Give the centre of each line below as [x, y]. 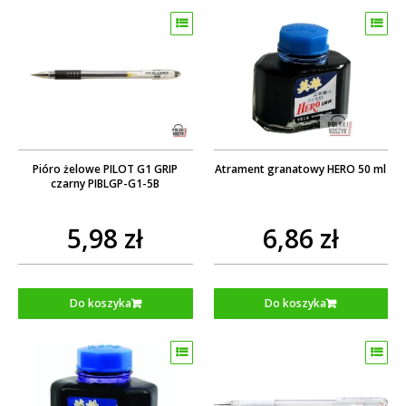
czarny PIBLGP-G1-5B [106, 183]
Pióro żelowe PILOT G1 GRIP [106, 169]
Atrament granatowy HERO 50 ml [301, 169]
